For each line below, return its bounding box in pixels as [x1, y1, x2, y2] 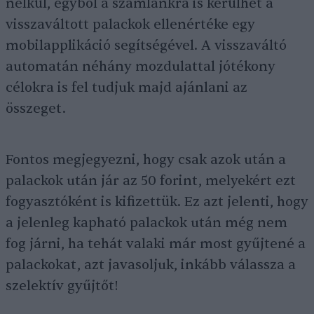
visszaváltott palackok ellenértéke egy [6, 16, 255, 33]
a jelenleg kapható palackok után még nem [6, 214, 287, 231]
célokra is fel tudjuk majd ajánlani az [6, 79, 247, 96]
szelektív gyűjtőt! [6, 278, 118, 294]
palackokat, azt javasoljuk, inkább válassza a [6, 257, 296, 273]
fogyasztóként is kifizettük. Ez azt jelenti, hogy [6, 193, 308, 210]
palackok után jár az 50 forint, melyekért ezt [6, 172, 296, 189]
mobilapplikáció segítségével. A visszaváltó [6, 37, 287, 54]
